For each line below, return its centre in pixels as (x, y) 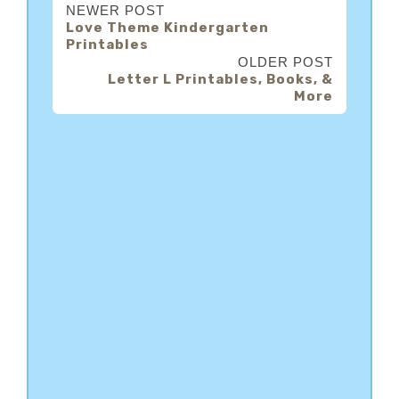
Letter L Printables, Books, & (220, 80)
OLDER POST (285, 62)
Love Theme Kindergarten (167, 28)
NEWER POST (115, 11)
